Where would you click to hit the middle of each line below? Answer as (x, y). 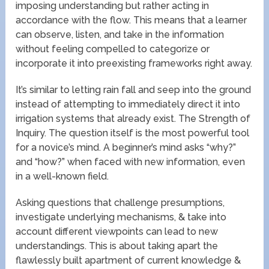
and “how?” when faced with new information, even (131, 162)
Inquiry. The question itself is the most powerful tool (133, 133)
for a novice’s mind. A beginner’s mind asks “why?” (126, 147)
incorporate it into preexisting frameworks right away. (134, 63)
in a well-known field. (62, 176)
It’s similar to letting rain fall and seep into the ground (134, 89)
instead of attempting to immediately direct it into (128, 104)
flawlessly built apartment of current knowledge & (128, 260)
